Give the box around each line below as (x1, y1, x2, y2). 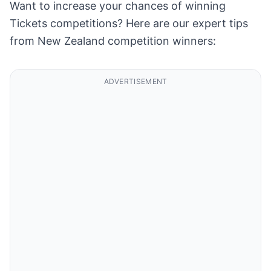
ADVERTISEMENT (103, 77, 168, 86)
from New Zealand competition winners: (10, 34, 216, 47)
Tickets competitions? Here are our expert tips (10, 17, 248, 30)
